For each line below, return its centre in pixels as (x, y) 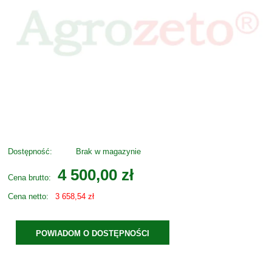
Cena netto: (28, 197)
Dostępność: (30, 152)
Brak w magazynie (108, 152)
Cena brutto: (29, 178)
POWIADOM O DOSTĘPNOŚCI (93, 234)
